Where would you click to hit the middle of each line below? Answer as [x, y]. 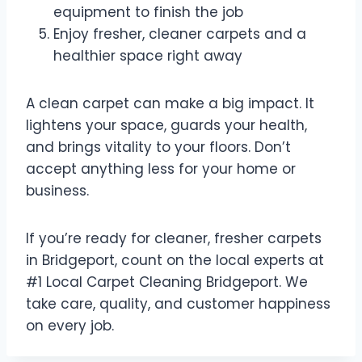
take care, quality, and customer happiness [178, 304]
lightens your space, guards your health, [166, 126]
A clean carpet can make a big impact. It [170, 104]
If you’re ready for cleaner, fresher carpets [174, 239]
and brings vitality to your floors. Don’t [158, 147]
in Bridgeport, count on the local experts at [175, 261]
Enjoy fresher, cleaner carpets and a [180, 34]
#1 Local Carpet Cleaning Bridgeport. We [167, 282]
